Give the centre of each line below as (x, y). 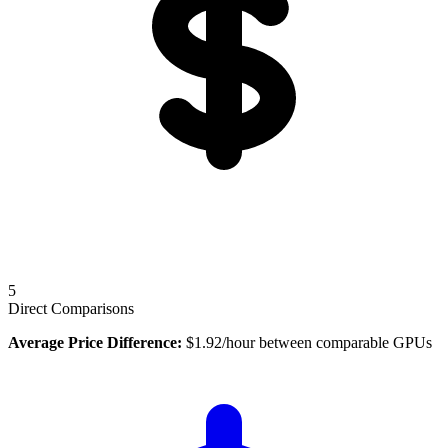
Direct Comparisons (71, 308)
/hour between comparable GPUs (327, 342)
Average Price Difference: (95, 342)
